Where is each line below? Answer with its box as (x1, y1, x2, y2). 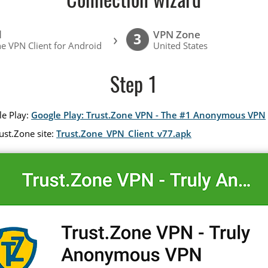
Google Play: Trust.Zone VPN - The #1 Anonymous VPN (31, 108, 266, 121)
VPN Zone (153, 28, 201, 42)
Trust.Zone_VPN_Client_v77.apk (56, 127, 192, 140)
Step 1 (110, 76, 158, 97)
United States (153, 39, 208, 52)
